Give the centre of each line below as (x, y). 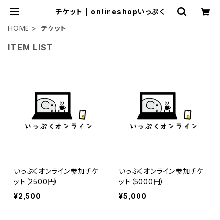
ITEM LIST (31, 47)
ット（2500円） (36, 181)
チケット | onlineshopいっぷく (110, 12)
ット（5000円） (142, 181)
